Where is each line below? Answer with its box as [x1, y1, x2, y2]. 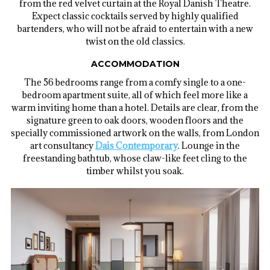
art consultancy [30, 140, 95, 152]
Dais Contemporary [95, 140, 178, 152]
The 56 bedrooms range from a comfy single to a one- [24, 77, 246, 89]
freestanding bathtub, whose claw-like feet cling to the [23, 152, 247, 165]
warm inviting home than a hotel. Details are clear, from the [11, 102, 259, 114]
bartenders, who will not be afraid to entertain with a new [17, 22, 253, 34]
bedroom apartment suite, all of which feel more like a [22, 89, 248, 101]
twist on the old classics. [85, 35, 185, 47]
